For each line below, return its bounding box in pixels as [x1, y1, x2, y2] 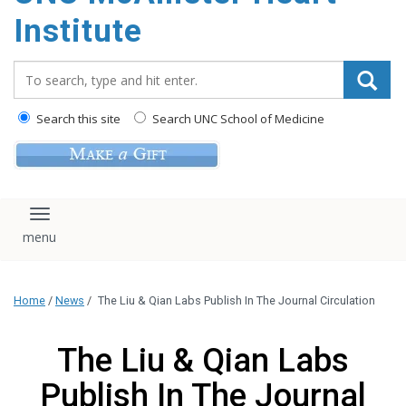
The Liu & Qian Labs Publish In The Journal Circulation [98, 294, 375, 308]
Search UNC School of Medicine [150, 111, 324, 127]
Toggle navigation [38, 211, 175, 233]
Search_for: [13, 60, 94, 80]
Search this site [34, 111, 121, 127]
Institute [14, 13, 142, 50]
